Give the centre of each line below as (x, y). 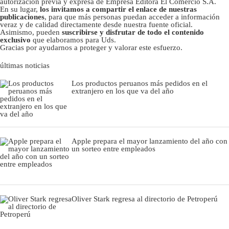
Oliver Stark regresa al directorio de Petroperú (145, 199)
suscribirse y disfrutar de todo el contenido (133, 32)
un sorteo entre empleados (113, 148)
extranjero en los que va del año (123, 91)
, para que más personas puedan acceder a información (132, 17)
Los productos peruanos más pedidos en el (140, 83)
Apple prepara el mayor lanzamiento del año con (150, 141)
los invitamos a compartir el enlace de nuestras (118, 9)
